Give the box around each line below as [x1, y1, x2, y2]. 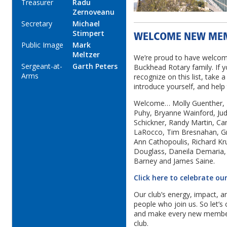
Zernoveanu [72, 7, 115, 17]
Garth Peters [72, 61, 118, 71]
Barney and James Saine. [134, 156, 215, 166]
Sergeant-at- [21, 61, 62, 71]
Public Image [21, 40, 63, 50]
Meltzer [72, 50, 100, 60]
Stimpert [72, 28, 104, 39]
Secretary [21, 19, 52, 29]
